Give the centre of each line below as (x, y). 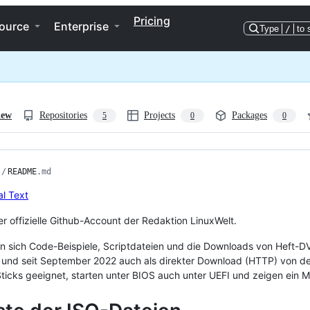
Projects (159, 115)
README (22, 172)
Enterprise (81, 26)
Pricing (152, 21)
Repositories (63, 115)
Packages (249, 115)
